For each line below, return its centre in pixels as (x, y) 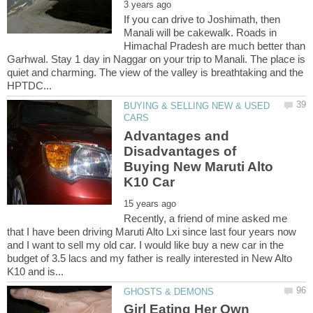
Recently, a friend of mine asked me (206, 218)
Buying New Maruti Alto (199, 166)
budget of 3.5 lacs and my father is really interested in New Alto (150, 258)
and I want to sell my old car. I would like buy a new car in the (145, 245)
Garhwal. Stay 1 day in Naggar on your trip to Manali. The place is (156, 59)
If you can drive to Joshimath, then (202, 20)
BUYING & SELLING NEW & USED (197, 106)
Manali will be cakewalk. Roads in (201, 33)
